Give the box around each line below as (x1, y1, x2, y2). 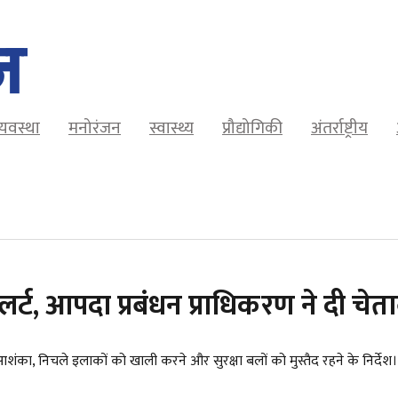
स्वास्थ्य (149, 114, 194, 142)
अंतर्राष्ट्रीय (311, 114, 368, 142)
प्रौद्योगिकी (222, 114, 283, 142)
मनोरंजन (68, 114, 121, 142)
